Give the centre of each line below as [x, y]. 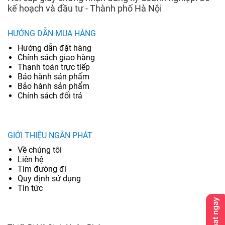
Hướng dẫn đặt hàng [54, 48]
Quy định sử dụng [49, 179]
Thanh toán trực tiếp [54, 67]
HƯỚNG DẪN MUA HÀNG [52, 34]
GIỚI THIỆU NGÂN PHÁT [50, 136]
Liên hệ [30, 160]
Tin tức [30, 188]
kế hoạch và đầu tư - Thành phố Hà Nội [85, 9]
